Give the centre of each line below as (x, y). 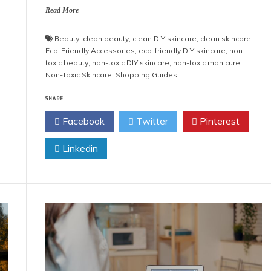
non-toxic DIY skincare (131, 62)
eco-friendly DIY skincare (182, 50)
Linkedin (79, 148)
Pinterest (219, 121)
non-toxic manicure (207, 62)
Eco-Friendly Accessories (90, 50)
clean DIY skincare (165, 38)
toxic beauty (67, 62)
